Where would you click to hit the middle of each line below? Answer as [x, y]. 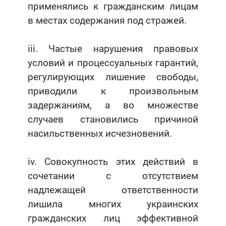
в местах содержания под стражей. [107, 21]
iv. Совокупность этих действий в [113, 162]
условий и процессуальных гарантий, [113, 63]
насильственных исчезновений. [100, 134]
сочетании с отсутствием [113, 176]
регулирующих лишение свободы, [113, 77]
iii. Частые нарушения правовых [113, 49]
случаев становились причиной [113, 120]
